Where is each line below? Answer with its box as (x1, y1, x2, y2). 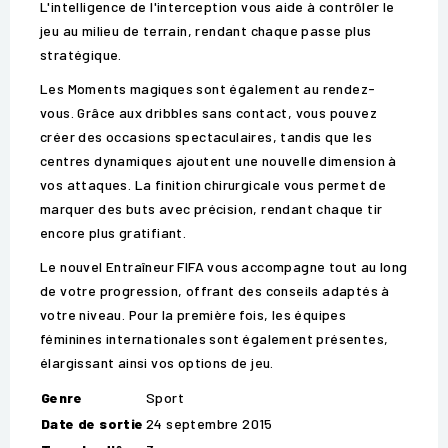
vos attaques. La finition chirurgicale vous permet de (40, 176, 387, 194)
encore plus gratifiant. (40, 224, 187, 242)
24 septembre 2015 (146, 415, 273, 433)
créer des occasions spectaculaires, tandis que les (40, 128, 372, 146)
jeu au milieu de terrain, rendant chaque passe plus (40, 22, 372, 40)
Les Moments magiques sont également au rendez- (40, 80, 376, 98)
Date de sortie (41, 415, 144, 433)
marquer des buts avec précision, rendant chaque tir (40, 200, 383, 218)
